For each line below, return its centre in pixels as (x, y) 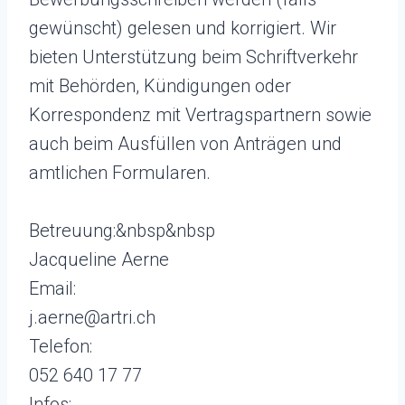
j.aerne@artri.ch (92, 317)
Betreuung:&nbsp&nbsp (122, 230)
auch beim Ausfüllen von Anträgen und (185, 143)
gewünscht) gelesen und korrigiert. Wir (183, 28)
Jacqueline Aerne (99, 259)
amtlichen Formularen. (120, 172)
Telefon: (61, 346)
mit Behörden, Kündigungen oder (160, 85)
